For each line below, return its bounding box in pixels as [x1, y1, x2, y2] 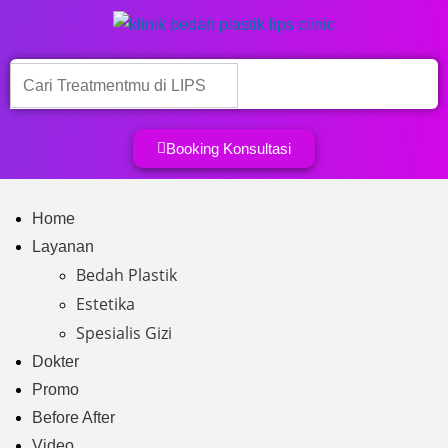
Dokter [32, 353, 79, 371]
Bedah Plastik [76, 264, 177, 287]
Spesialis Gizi [76, 322, 172, 345]
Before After [32, 409, 115, 427]
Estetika [76, 293, 135, 316]
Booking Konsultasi [166, 140, 291, 158]
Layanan [32, 238, 94, 256]
